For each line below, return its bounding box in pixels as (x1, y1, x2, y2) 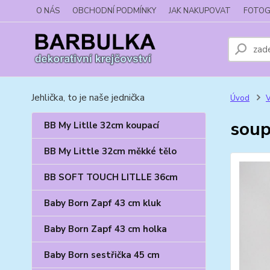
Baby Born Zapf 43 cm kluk (44, 197, 161, 209)
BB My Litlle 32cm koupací (44, 119, 159, 131)
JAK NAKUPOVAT (169, 5, 231, 16)
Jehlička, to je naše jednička (31, 91, 145, 104)
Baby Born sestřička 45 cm (44, 249, 160, 261)
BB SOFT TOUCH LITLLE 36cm (44, 171, 178, 183)
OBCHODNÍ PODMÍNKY (72, 5, 156, 16)
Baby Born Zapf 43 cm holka (44, 223, 167, 235)
